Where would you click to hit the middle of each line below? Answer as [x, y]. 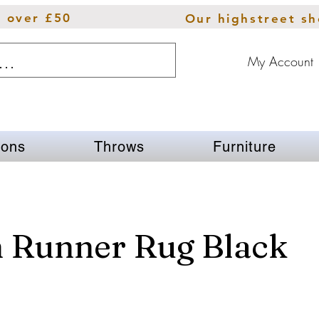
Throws [119, 146]
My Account [281, 61]
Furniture [245, 146]
